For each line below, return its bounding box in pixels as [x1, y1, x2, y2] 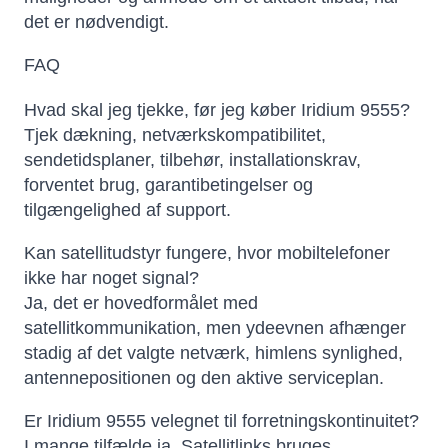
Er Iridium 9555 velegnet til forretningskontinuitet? [24, 411, 419, 432]
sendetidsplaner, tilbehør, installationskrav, [24, 150, 361, 171]
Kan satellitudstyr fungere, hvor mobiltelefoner [24, 243, 390, 264]
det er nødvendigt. [24, 12, 169, 33]
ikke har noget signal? [24, 268, 199, 289]
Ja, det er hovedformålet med [24, 293, 258, 314]
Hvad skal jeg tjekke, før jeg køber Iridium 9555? [24, 100, 410, 121]
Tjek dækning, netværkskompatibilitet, [24, 125, 326, 146]
